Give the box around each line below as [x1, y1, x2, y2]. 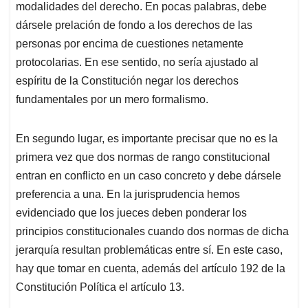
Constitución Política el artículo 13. [16, 281, 184, 294]
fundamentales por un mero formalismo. [16, 93, 208, 106]
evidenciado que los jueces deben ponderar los [16, 207, 247, 219]
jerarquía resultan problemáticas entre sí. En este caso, [16, 244, 283, 256]
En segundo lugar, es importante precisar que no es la [16, 133, 278, 145]
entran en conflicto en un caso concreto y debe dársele [16, 170, 281, 182]
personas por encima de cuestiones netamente [16, 38, 243, 50]
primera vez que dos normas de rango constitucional [16, 151, 270, 164]
